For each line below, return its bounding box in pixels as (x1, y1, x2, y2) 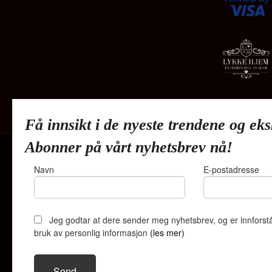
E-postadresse (203, 163, 259, 175)
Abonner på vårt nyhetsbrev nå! (25, 138, 233, 156)
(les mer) (150, 226, 185, 239)
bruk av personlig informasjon (34, 226, 150, 239)
